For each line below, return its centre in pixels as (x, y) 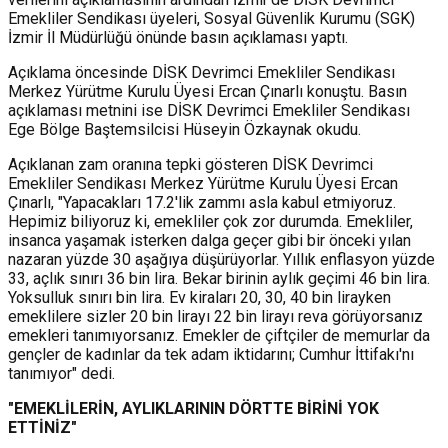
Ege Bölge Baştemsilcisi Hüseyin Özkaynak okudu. (184, 129)
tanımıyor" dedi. (61, 373)
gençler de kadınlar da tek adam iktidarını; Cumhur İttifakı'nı (211, 354)
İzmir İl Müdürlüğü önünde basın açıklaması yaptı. (178, 37)
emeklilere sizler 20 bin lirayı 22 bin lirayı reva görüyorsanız (215, 316)
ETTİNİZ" (42, 427)
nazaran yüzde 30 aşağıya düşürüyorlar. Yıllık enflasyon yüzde (221, 259)
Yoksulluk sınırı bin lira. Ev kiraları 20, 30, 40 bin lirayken (199, 297)
